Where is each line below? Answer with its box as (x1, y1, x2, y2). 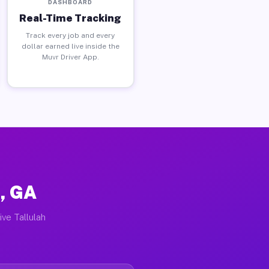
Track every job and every (26, 31, 115, 40)
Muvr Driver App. (41, 52, 99, 61)
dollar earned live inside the (21, 41, 119, 50)
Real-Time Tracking (19, 11, 122, 24)
